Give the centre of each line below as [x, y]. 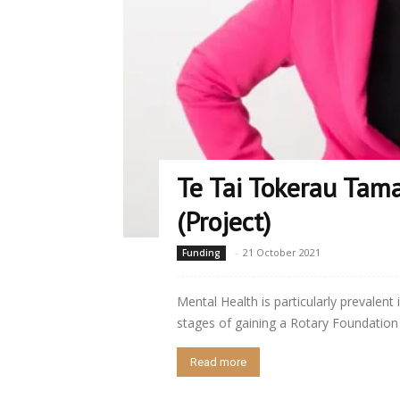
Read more [218, 362]
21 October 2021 [282, 252]
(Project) [224, 221]
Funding [201, 252]
